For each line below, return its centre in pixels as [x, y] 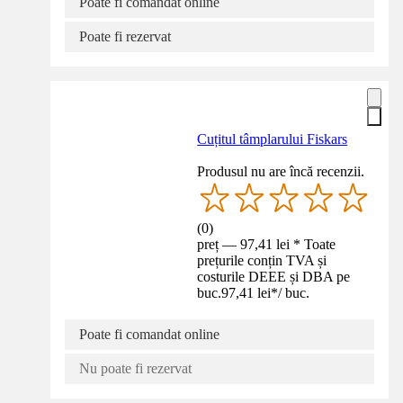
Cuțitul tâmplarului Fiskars [273, 139]
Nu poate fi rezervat [135, 369]
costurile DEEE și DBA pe [274, 277]
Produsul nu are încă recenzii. [281, 172]
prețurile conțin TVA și [262, 261]
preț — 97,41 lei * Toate [267, 245]
